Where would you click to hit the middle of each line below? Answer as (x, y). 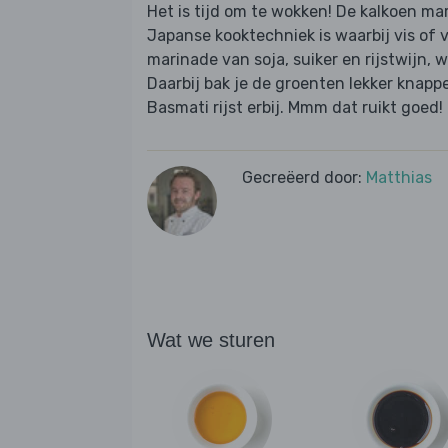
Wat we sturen (211, 340)
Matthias (399, 178)
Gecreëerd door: (304, 178)
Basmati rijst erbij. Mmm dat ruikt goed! (295, 108)
